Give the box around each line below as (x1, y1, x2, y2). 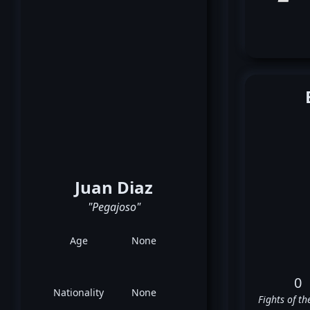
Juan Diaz (75, 176, 154, 199)
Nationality (53, 286, 104, 299)
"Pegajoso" (87, 199, 140, 215)
